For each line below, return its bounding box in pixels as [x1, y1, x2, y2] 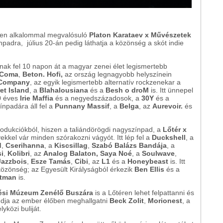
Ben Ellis [134, 165, 164, 174]
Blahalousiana [39, 86, 88, 95]
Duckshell [152, 133, 186, 142]
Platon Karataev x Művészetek [89, 31, 191, 39]
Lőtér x [163, 125, 187, 134]
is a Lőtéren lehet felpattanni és [93, 189, 194, 197]
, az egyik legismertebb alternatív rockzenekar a [30, 78, 181, 87]
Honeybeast [127, 157, 168, 166]
